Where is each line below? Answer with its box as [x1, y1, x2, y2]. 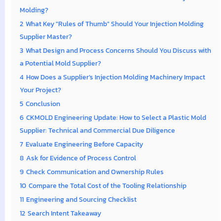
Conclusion [26, 98, 60, 109]
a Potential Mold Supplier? [20, 57, 101, 69]
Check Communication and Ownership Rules [26, 166, 164, 177]
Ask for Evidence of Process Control [26, 152, 136, 163]
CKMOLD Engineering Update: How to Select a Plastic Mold [26, 111, 206, 123]
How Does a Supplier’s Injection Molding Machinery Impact [26, 71, 205, 82]
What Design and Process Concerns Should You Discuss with [26, 44, 211, 56]
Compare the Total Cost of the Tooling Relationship [29, 180, 186, 191]
